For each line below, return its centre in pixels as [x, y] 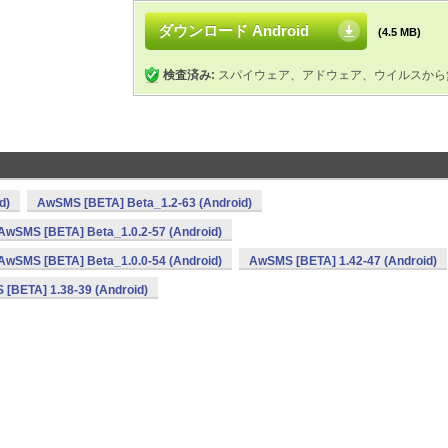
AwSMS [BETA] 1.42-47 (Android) [343, 261]
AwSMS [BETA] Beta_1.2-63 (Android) [144, 203]
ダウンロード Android [233, 30]
